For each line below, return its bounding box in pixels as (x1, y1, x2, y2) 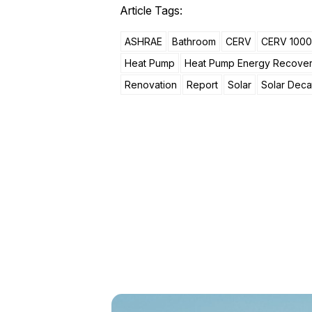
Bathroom (172, 35, 216, 47)
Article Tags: (120, 3, 182, 17)
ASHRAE (125, 35, 162, 47)
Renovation (125, 78, 177, 91)
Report (187, 78, 218, 91)
